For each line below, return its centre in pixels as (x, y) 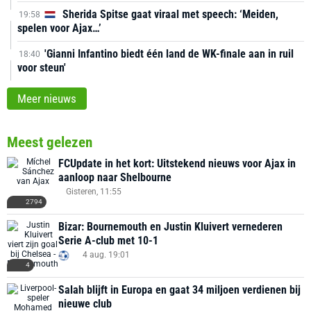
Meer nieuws (47, 99)
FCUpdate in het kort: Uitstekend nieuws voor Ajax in (177, 163)
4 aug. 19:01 (106, 255)
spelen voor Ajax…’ (59, 28)
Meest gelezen (50, 142)
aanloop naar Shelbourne (115, 177)
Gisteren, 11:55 (94, 192)
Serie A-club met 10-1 (108, 241)
